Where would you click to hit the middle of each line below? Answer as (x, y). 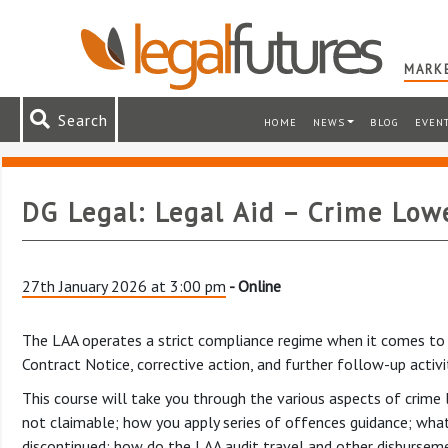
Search (83, 119)
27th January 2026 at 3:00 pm (124, 286)
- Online (253, 286)
